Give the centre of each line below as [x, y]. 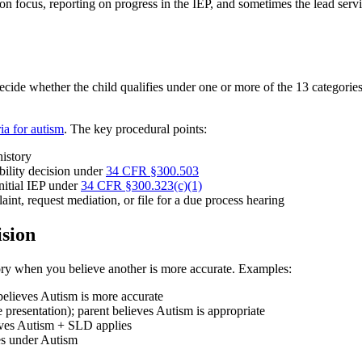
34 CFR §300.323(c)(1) [141, 186]
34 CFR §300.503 [152, 171]
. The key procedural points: [135, 129]
